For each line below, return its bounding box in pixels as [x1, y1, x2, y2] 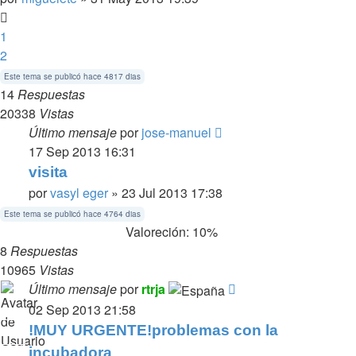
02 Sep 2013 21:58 [29, 300, 136, 319]
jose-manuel [141, 122, 211, 141]
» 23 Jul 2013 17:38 [108, 183, 222, 202]
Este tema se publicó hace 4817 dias [4, 70, 141, 82]
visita [29, 163, 68, 180]
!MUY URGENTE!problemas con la [29, 321, 278, 339]
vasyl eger [50, 183, 108, 202]
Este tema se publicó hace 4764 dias [4, 207, 141, 219]
